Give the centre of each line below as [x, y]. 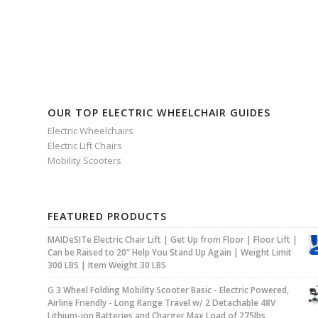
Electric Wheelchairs [91, 131]
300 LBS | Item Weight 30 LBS [107, 265]
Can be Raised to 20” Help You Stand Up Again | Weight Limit [170, 253]
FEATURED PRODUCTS [107, 216]
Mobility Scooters [84, 161]
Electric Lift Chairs [85, 146]
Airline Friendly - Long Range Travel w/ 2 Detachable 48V [161, 303]
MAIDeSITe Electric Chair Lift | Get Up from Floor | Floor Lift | [172, 240]
